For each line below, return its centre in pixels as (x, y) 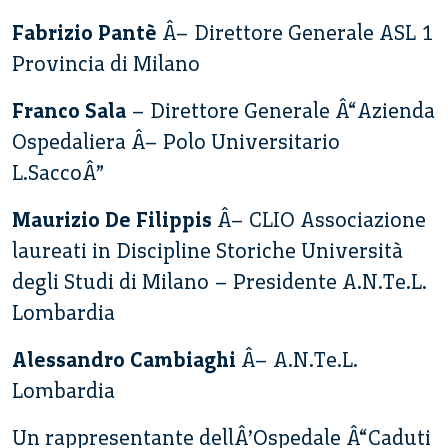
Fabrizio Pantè (84, 33)
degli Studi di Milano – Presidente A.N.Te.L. (219, 282)
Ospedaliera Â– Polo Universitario (176, 142)
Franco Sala (69, 111)
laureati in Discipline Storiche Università (207, 251)
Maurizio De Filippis (112, 220)
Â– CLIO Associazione (319, 220)
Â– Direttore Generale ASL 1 (295, 33)
